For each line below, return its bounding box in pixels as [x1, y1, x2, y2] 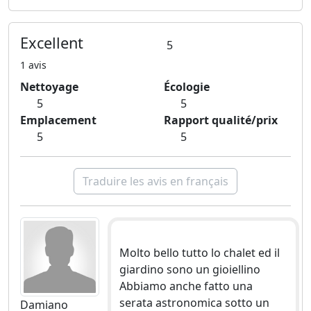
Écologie [164, 78, 210, 94]
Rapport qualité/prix [164, 112, 278, 128]
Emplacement [20, 112, 96, 128]
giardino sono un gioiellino [119, 261, 260, 277]
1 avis [20, 58, 47, 72]
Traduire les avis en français [83, 173, 228, 189]
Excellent [20, 32, 83, 53]
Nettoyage [20, 78, 78, 94]
